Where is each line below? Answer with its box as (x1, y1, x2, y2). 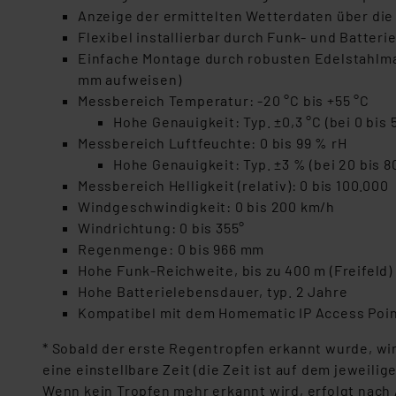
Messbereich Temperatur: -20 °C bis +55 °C (78, 92, 369, 109)
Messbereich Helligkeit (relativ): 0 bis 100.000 (78, 177, 392, 194)
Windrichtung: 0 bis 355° (78, 219, 246, 236)
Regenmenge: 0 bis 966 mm (78, 240, 265, 257)
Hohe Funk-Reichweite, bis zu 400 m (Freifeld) (78, 262, 392, 278)
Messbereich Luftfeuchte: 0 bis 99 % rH (78, 134, 347, 151)
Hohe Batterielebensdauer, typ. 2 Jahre (78, 283, 348, 300)
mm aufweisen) (78, 71, 182, 88)
